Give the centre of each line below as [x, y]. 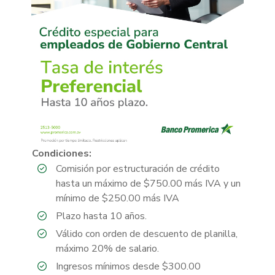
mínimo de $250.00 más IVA [118, 198]
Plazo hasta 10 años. [101, 216]
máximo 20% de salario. [107, 248]
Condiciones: [62, 153]
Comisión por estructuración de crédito [138, 168]
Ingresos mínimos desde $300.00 [128, 266]
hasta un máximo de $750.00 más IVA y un [148, 183]
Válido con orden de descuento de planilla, [147, 234]
